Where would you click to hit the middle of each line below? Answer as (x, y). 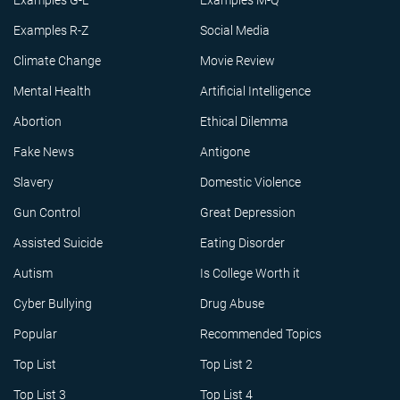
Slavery (33, 182)
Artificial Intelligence (255, 91)
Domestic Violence (250, 182)
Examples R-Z (51, 30)
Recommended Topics (261, 334)
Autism (33, 273)
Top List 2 (226, 364)
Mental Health (52, 91)
